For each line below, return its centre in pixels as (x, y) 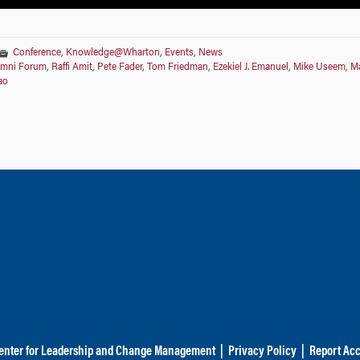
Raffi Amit (72, 67)
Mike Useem (319, 67)
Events (179, 53)
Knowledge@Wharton (112, 53)
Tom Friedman (177, 67)
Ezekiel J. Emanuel (250, 67)
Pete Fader (119, 67)
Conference (37, 53)
